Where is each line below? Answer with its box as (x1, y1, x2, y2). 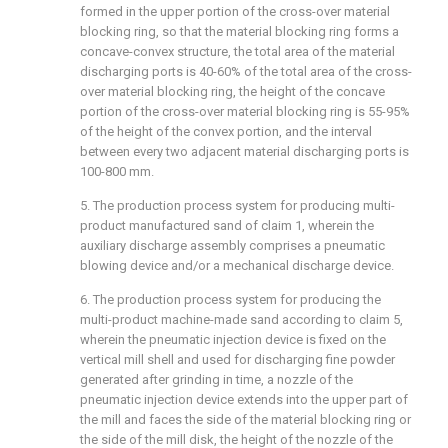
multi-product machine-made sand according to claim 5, (80, 312, 403, 327)
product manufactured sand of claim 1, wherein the (80, 218, 374, 233)
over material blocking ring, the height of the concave (80, 84, 385, 99)
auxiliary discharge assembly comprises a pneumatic (80, 238, 385, 253)
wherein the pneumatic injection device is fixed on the (80, 332, 386, 347)
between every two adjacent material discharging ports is (80, 144, 409, 159)
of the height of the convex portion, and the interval (80, 124, 372, 139)
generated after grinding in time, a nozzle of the (80, 372, 353, 387)
